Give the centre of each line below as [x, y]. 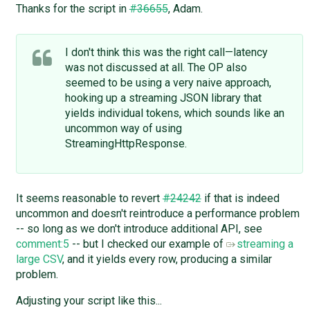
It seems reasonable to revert [89, 199]
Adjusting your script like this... [89, 301]
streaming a [265, 244]
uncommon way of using [123, 129]
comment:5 [42, 244]
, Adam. [185, 9]
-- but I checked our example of [147, 244]
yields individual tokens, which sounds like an [174, 113]
